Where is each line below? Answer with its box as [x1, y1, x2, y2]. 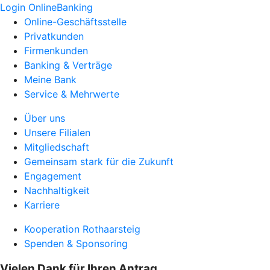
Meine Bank [24, 74, 77, 86]
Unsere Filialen [24, 127, 90, 139]
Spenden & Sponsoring [24, 237, 128, 250]
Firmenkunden [24, 45, 88, 57]
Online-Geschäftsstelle [24, 16, 127, 28]
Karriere [24, 199, 60, 211]
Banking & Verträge [24, 59, 112, 71]
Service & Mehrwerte [24, 88, 119, 100]
